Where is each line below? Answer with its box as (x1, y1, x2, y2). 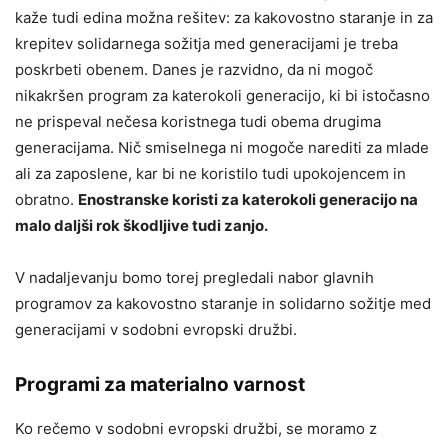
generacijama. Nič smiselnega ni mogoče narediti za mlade (15, 137, 429, 157)
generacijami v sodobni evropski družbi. (15, 319, 297, 339)
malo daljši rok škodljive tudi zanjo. (15, 215, 268, 235)
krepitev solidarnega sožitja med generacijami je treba (15, 33, 398, 53)
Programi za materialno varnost (15, 372, 305, 396)
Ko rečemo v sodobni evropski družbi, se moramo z (15, 418, 377, 438)
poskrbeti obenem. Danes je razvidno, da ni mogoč (15, 59, 373, 79)
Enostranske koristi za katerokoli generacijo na (78, 189, 418, 209)
